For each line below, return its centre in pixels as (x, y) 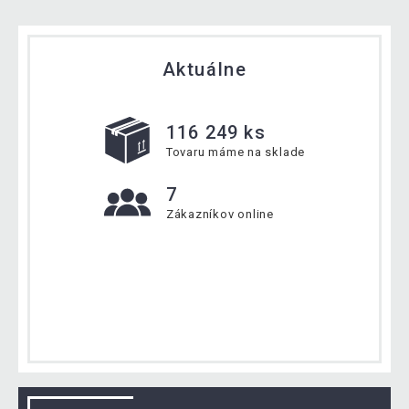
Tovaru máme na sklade (236, 152)
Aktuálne (204, 69)
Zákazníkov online (220, 215)
